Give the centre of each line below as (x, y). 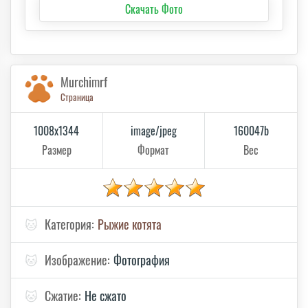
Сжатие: (63, 295)
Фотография (142, 260)
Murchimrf (84, 81)
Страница (77, 97)
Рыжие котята (130, 224)
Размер (56, 150)
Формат (154, 150)
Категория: (69, 224)
